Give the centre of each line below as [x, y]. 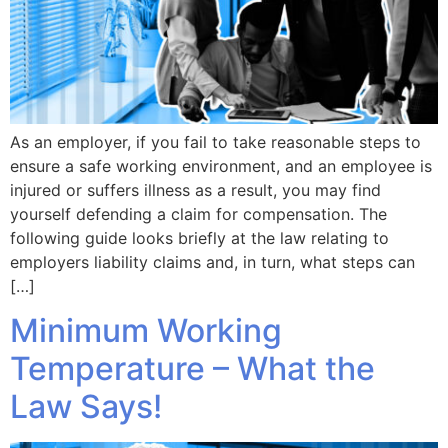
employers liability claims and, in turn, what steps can [212, 261]
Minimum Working [146, 331]
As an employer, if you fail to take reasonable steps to [215, 141]
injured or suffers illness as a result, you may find [195, 189]
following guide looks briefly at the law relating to [199, 237]
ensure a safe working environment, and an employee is [221, 165]
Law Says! [86, 407]
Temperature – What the [192, 369]
